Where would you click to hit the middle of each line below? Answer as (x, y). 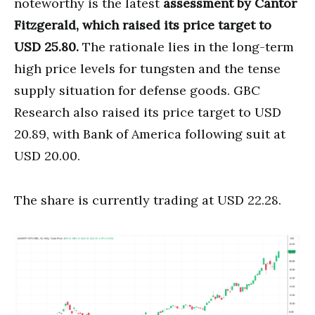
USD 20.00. (47, 155)
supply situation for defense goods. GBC (137, 90)
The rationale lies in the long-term (186, 46)
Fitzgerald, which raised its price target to (143, 25)
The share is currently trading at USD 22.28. (148, 200)
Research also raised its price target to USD (148, 112)
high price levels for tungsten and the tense (147, 68)
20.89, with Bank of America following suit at (150, 134)
